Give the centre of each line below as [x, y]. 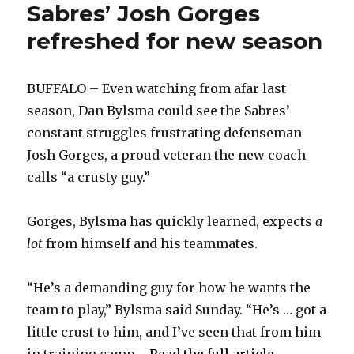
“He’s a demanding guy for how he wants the [169, 287]
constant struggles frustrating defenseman [165, 132]
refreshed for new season [175, 41]
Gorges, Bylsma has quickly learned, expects [171, 221]
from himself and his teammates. [151, 243]
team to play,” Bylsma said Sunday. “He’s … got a [177, 309]
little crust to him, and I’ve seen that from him [174, 331]
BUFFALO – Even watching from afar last [157, 88]
